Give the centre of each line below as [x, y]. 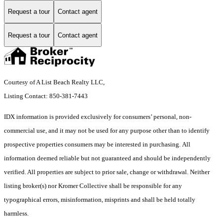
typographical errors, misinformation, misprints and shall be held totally [100, 200]
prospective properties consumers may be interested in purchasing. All [97, 145]
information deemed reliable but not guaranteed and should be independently [107, 158]
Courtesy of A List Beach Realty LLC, [55, 82]
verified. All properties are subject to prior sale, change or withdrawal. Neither [107, 172]
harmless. [16, 214]
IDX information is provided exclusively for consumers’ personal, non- [98, 117]
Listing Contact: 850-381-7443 [47, 96]
